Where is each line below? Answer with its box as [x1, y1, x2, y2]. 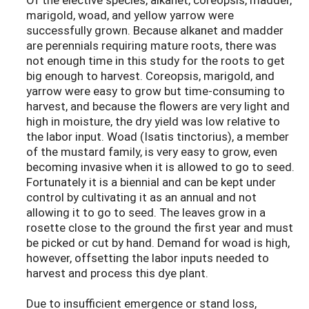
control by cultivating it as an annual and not [26, 189, 257, 206]
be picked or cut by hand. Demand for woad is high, [26, 235, 290, 251]
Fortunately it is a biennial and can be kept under [26, 174, 276, 190]
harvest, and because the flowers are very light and [26, 98, 290, 114]
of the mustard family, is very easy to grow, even [26, 143, 277, 160]
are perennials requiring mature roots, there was [26, 37, 277, 54]
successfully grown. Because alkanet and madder [26, 22, 283, 39]
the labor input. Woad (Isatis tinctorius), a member [26, 128, 289, 145]
